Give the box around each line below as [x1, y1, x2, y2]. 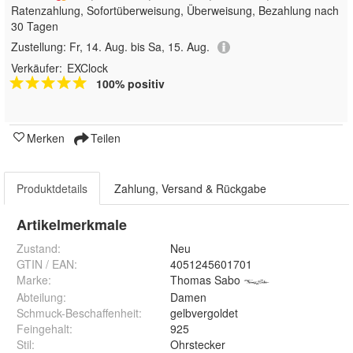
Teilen [87, 130, 121, 147]
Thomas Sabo [170, 272, 240, 288]
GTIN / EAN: [17, 256, 77, 273]
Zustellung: [11, 39, 69, 54]
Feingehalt [17, 321, 69, 337]
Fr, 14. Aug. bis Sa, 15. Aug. [69, 39, 210, 54]
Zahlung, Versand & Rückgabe [114, 180, 266, 197]
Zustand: [17, 240, 61, 257]
